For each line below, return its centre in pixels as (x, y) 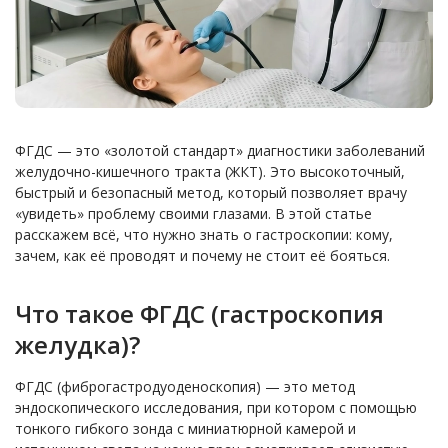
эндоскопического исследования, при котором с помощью (216, 408)
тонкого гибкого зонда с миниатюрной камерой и (185, 429)
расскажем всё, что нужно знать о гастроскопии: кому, (204, 235)
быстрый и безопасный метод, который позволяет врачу (211, 193)
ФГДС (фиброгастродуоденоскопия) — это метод (185, 387)
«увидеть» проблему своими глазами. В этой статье (193, 214)
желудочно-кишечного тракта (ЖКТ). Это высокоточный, (210, 172)
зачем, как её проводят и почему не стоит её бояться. (202, 256)
